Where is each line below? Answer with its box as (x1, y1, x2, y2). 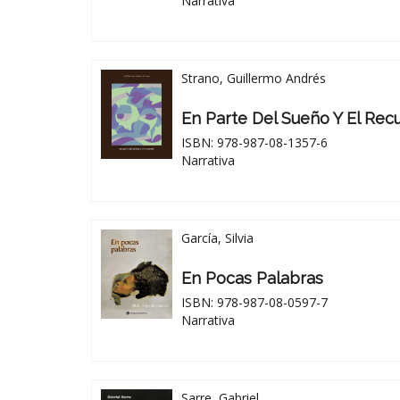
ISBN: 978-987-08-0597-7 (181, 293, 328, 311)
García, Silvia (181, 229, 254, 246)
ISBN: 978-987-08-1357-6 (181, 133, 328, 151)
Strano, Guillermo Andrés (181, 69, 326, 87)
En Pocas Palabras (181, 268, 323, 287)
